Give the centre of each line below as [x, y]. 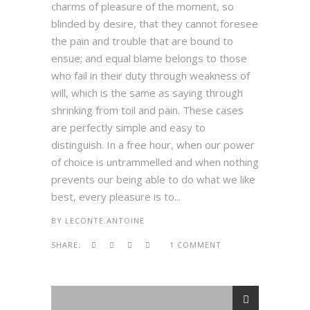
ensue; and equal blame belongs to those [149, 58]
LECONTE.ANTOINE [105, 220]
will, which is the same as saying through [147, 92]
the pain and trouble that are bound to [142, 40]
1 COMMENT [195, 244]
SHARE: [67, 244]
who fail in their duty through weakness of [151, 75]
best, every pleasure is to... [116, 196]
